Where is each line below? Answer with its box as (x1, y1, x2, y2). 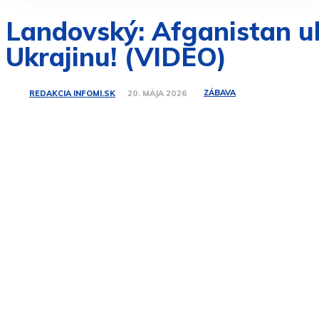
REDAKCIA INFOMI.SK (29, 88, 115, 98)
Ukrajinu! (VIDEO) (6, 41, 226, 73)
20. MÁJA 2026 (127, 88, 187, 99)
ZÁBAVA (204, 88, 236, 98)
